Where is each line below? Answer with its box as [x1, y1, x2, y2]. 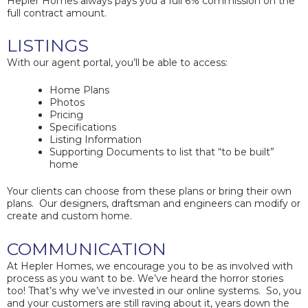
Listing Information [49, 133, 142, 146]
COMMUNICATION [7, 238, 166, 259]
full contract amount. [7, 6, 107, 19]
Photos [49, 96, 85, 109]
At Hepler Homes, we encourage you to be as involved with [7, 259, 293, 272]
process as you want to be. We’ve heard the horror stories [7, 272, 283, 285]
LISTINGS [7, 34, 89, 56]
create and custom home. [7, 210, 132, 223]
